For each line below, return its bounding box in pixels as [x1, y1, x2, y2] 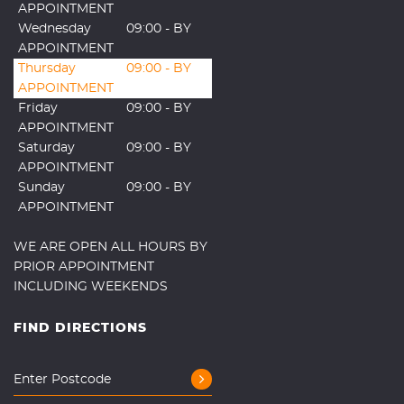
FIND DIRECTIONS [14, 321, 147, 335]
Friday [18, 101, 58, 115]
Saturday [18, 141, 75, 154]
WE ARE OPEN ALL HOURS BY [14, 240, 207, 253]
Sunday [18, 180, 65, 194]
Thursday [18, 61, 76, 75]
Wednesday [18, 22, 91, 35]
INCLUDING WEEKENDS [14, 280, 168, 293]
